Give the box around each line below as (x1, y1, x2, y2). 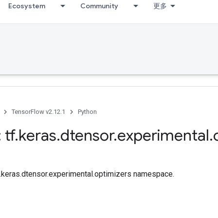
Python (78, 108, 97, 115)
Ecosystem (8, 1, 45, 10)
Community (80, 1, 118, 10)
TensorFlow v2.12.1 (12, 108, 65, 115)
